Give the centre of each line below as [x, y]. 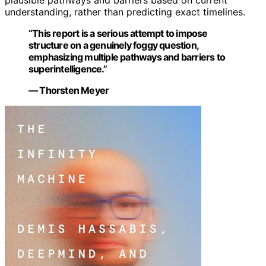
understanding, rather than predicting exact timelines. [125, 12]
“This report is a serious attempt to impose [118, 33]
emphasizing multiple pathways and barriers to [127, 57]
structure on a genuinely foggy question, [113, 45]
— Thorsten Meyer [69, 90]
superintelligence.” [68, 69]
